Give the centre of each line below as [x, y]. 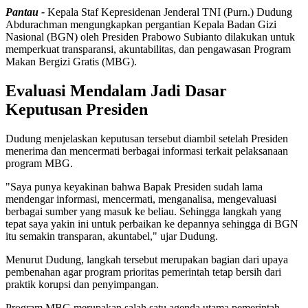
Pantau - [25, 12]
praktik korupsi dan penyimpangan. [82, 284]
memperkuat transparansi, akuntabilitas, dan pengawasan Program [148, 49]
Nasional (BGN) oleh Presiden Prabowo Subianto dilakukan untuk [150, 36]
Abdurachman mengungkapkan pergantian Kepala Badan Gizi [141, 24]
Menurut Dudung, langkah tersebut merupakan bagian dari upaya [147, 259]
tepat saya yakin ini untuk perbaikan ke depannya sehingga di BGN [152, 223]
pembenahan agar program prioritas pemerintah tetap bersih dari [143, 272]
